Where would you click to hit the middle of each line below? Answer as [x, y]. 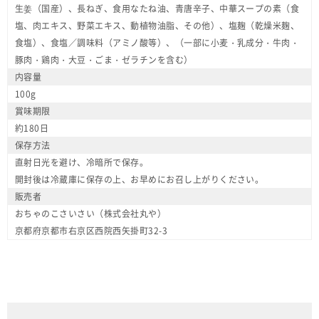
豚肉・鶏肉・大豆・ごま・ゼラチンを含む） [104, 59]
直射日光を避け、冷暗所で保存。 [82, 162]
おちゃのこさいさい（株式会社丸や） [91, 213]
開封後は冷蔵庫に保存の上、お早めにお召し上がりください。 [140, 179]
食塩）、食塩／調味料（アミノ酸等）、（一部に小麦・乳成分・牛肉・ [157, 42]
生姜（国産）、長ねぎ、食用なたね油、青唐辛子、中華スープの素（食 [157, 8]
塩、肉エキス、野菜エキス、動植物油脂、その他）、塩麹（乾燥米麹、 [157, 25]
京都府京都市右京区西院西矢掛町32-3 [91, 230]
